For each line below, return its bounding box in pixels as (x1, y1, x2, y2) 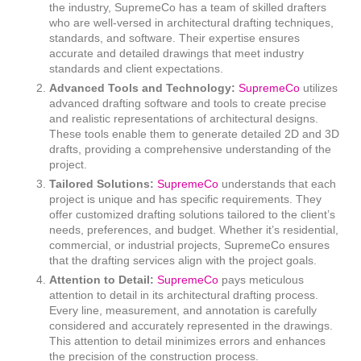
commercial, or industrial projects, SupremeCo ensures (49, 239, 330, 252)
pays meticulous (222, 273, 305, 287)
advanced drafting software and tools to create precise (49, 97, 327, 110)
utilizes (303, 81, 338, 95)
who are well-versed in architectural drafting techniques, (49, 16, 334, 30)
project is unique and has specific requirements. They (49, 193, 322, 206)
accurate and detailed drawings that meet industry (49, 47, 305, 60)
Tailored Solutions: (49, 177, 155, 191)
